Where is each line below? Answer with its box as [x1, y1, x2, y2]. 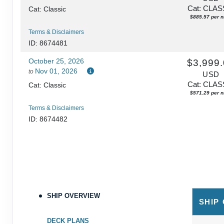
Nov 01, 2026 [35, 66, 77, 75]
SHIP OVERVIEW [46, 191, 100, 199]
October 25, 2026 [28, 56, 84, 65]
